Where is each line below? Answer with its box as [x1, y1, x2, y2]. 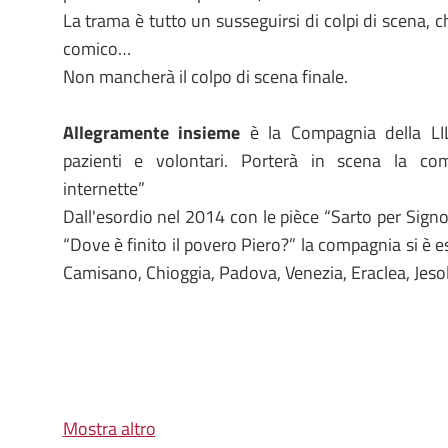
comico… [62, 35, 131, 62]
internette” [62, 175, 145, 202]
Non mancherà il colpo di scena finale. [62, 63, 348, 90]
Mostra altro [62, 415, 156, 442]
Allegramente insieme [62, 119, 241, 146]
